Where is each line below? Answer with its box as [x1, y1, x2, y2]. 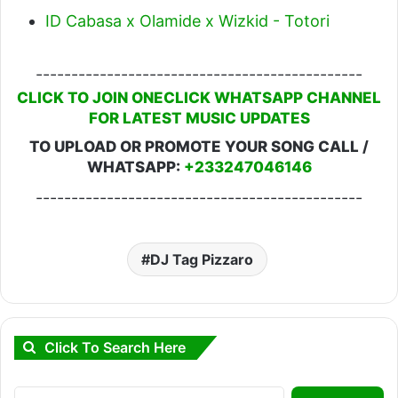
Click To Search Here [44, 338, 186, 356]
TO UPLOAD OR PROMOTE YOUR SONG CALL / [29, 137, 369, 155]
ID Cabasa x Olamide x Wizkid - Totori [45, 12, 330, 30]
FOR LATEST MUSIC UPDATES [88, 109, 310, 127]
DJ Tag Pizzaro [149, 251, 253, 268]
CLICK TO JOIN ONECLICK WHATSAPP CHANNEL [17, 89, 381, 107]
